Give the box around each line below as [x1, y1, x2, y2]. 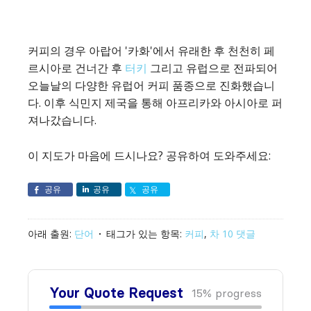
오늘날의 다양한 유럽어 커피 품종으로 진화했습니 [28, 77, 275, 93]
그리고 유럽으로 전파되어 [147, 60, 278, 76]
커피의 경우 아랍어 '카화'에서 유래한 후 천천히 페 [28, 42, 275, 58]
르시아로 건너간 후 [28, 60, 125, 76]
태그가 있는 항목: [106, 226, 185, 240]
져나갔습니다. [28, 112, 96, 128]
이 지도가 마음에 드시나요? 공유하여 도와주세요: [28, 147, 271, 163]
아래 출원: [28, 226, 74, 240]
